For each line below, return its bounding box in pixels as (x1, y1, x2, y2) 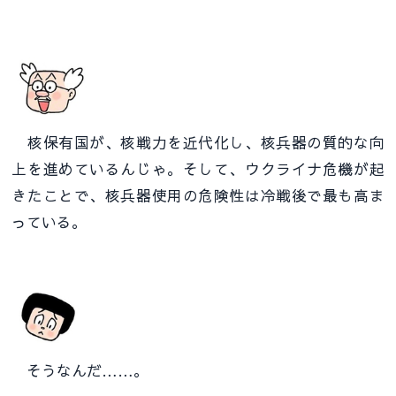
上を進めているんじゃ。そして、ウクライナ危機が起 (11, 157, 385, 179)
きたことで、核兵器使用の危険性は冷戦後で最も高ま (11, 184, 385, 206)
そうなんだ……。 (11, 360, 149, 382)
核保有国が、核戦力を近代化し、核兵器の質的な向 (11, 131, 385, 153)
